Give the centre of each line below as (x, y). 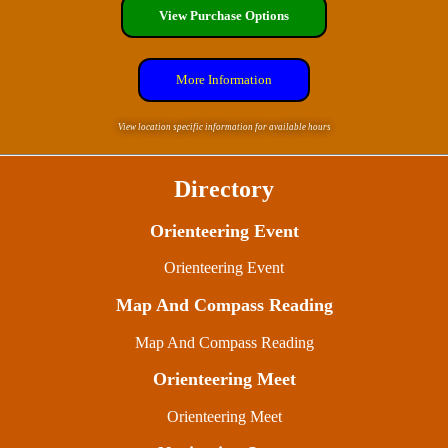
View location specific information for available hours (224, 127)
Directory (224, 189)
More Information (224, 80)
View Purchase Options (224, 16)
